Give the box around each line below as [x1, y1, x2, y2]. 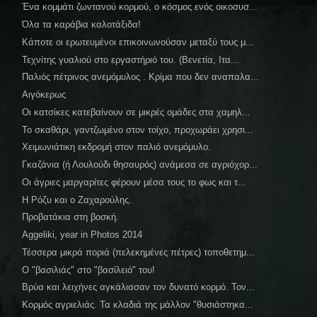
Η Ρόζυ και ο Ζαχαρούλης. [22, 194, 132, 205]
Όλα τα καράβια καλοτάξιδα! [22, 19, 142, 30]
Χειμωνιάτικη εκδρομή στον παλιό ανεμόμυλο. [22, 142, 212, 153]
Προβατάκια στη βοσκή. [22, 212, 120, 223]
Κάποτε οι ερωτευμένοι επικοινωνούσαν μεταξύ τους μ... [22, 36, 255, 47]
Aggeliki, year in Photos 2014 [22, 229, 143, 240]
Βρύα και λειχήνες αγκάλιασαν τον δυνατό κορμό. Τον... [22, 282, 255, 293]
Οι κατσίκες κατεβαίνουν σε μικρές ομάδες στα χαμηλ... [22, 106, 251, 117]
